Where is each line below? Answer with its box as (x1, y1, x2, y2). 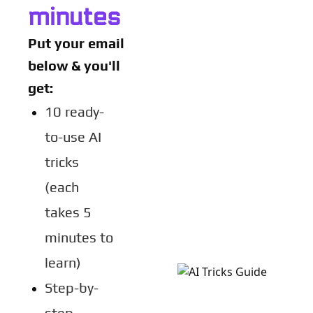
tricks (45, 154, 79, 170)
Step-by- (45, 279, 99, 296)
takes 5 (45, 204, 92, 220)
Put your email (28, 35, 124, 51)
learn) (45, 254, 81, 270)
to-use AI (45, 129, 101, 145)
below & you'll (28, 57, 120, 73)
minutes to (45, 229, 113, 245)
